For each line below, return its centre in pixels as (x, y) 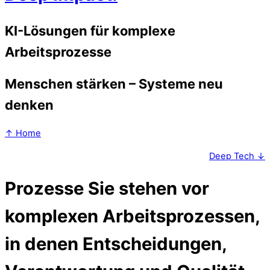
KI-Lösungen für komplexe (90, 30)
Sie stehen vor (149, 189)
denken (29, 105)
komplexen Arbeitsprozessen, (132, 216)
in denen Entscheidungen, (116, 244)
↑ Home (23, 133)
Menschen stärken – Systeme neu (114, 84)
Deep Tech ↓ (237, 156)
